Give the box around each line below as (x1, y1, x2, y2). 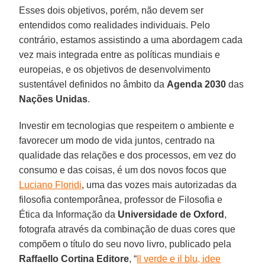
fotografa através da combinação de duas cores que (19, 224, 236, 234)
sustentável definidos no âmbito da (19, 79, 167, 89)
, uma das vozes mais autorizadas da (82, 179, 237, 190)
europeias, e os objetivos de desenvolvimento (19, 64, 211, 75)
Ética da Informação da (19, 209, 118, 219)
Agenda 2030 (167, 79, 227, 89)
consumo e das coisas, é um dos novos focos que (19, 164, 227, 175)
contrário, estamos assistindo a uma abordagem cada (19, 34, 243, 45)
